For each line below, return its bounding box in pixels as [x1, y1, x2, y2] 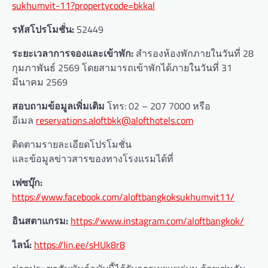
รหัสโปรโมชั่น [12, 22, 72, 37]
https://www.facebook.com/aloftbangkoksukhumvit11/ [12, 190, 234, 205]
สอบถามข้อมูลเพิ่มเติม [12, 99, 105, 114]
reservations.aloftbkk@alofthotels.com [36, 113, 193, 128]
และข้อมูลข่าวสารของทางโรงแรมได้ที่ [12, 151, 173, 166]
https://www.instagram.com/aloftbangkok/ [71, 214, 244, 229]
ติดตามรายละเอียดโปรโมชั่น [12, 137, 132, 152]
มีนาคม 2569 [12, 75, 68, 90]
